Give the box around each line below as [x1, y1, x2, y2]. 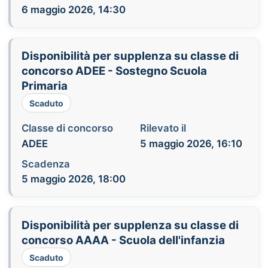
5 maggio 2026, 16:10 [139, 137, 242, 150]
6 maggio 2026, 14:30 [21, 4, 126, 16]
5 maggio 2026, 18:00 [21, 172, 126, 185]
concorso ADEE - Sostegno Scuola [21, 64, 207, 78]
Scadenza [21, 157, 70, 170]
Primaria [21, 79, 68, 93]
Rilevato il [139, 122, 186, 135]
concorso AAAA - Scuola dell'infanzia [21, 233, 225, 248]
